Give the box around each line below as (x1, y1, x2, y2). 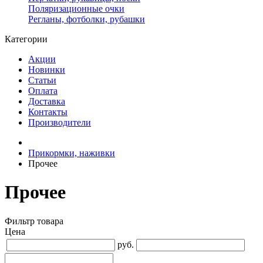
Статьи (28, 75, 56, 85)
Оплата (28, 86, 58, 96)
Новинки (28, 65, 65, 75)
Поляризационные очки (28, 4, 124, 14)
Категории (5, 34, 48, 44)
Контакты (28, 107, 68, 117)
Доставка (28, 96, 65, 106)
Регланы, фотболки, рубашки (28, 14, 145, 24)
